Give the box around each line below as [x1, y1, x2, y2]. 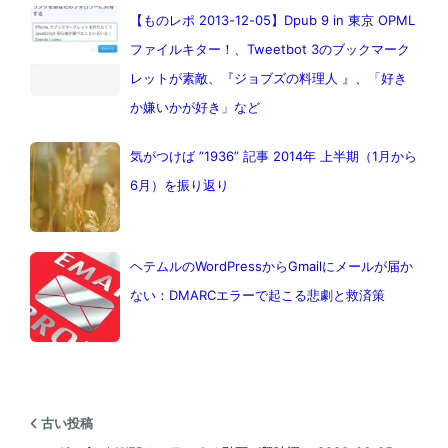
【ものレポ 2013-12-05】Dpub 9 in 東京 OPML [129, 12, 415, 29]
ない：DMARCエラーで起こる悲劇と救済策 [129, 287, 385, 304]
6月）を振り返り [129, 177, 229, 194]
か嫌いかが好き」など [129, 99, 260, 116]
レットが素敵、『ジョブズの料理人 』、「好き [129, 70, 407, 87]
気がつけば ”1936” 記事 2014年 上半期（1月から [129, 148, 417, 165]
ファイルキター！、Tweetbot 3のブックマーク [129, 41, 410, 58]
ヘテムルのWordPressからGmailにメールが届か [129, 258, 413, 275]
